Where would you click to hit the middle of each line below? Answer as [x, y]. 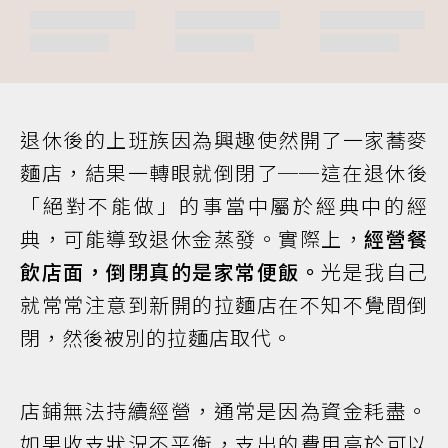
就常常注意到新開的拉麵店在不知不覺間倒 [224, 304]
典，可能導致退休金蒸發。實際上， [192, 238]
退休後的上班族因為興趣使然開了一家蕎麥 [224, 139]
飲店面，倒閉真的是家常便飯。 [170, 271]
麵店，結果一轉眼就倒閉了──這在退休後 [224, 172]
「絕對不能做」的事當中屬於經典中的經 [224, 205]
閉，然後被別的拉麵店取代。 [156, 337]
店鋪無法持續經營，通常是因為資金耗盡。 [224, 410]
